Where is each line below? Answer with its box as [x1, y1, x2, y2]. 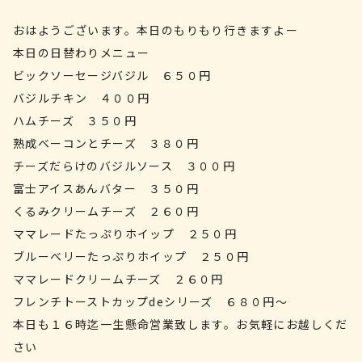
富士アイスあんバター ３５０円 [13, 180, 199, 196]
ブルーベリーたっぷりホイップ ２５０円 [13, 248, 250, 264]
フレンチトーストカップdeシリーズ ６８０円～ [13, 293, 288, 309]
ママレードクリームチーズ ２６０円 [13, 271, 224, 287]
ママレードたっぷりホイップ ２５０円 [13, 225, 238, 242]
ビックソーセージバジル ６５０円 [13, 67, 212, 83]
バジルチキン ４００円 [13, 90, 150, 106]
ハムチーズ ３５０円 [13, 112, 137, 128]
